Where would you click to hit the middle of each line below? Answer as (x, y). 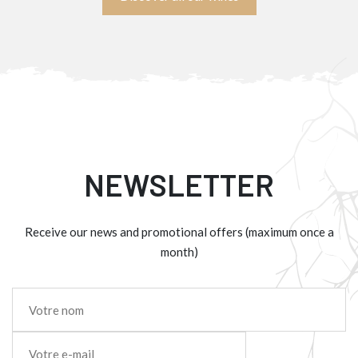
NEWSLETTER (179, 185)
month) (179, 252)
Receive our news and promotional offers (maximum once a (179, 232)
